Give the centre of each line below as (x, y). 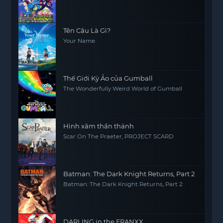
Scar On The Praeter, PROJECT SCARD (119, 136)
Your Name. (80, 41)
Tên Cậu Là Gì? (87, 30)
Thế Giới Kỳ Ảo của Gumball (108, 78)
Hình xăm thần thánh (99, 126)
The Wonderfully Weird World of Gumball (123, 89)
